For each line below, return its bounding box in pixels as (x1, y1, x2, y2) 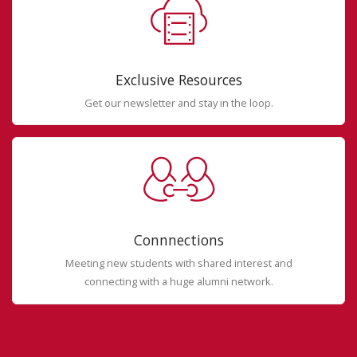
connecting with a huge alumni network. (84, 274, 273, 289)
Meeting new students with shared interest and (65, 256, 292, 271)
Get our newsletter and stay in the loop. (84, 95, 273, 110)
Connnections (133, 230, 224, 250)
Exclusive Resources (115, 69, 242, 89)
